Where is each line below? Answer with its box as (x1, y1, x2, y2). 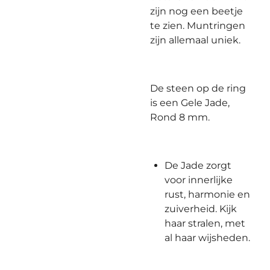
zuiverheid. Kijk (165, 203, 237, 215)
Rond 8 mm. (150, 111, 210, 123)
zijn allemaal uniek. (150, 34, 243, 46)
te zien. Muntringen (150, 20, 245, 31)
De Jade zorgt (165, 160, 231, 171)
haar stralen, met (165, 218, 245, 229)
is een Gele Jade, (150, 97, 230, 108)
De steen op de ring (150, 83, 246, 94)
